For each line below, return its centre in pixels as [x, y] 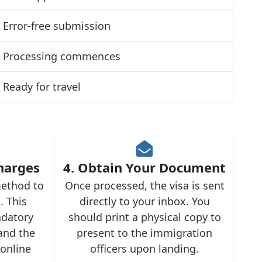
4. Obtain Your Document [145, 167]
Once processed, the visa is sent [144, 185]
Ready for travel [42, 87]
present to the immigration [145, 233]
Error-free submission [56, 26]
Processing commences [61, 56]
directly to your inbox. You [144, 201]
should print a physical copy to [144, 217]
